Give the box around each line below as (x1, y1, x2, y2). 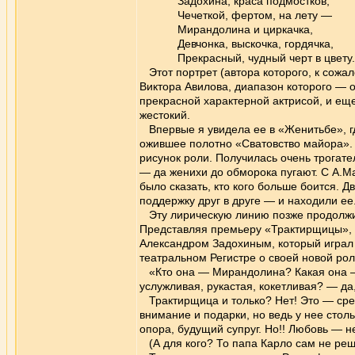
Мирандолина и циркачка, (139, 23, 313, 36)
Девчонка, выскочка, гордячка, (139, 37, 334, 50)
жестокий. (139, 109, 190, 121)
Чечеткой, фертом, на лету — (139, 9, 332, 21)
